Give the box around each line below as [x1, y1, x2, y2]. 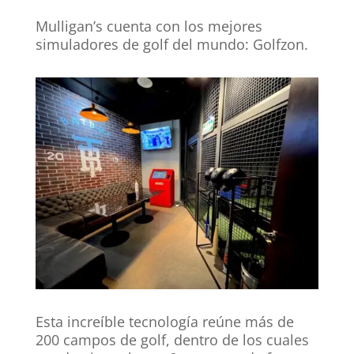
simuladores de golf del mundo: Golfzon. [35, 34, 308, 54]
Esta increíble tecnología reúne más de [35, 312, 294, 332]
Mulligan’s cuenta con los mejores [35, 16, 262, 36]
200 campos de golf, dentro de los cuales [35, 330, 309, 350]
